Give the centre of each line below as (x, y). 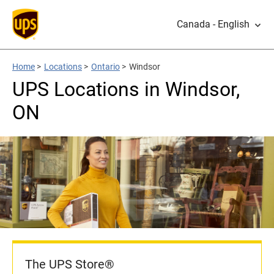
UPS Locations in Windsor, (126, 89)
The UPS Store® (70, 264)
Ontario (106, 67)
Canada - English (213, 24)
